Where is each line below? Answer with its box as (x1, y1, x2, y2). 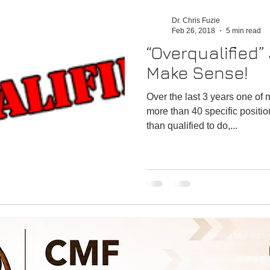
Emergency (26, 6, 69, 16)
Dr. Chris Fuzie (172, 16, 220, 25)
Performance (162, 6, 211, 16)
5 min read (226, 26, 261, 35)
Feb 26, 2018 (172, 26, 215, 35)
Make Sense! (146, 63, 248, 83)
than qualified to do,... (146, 121, 237, 131)
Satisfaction (93, 6, 137, 16)
